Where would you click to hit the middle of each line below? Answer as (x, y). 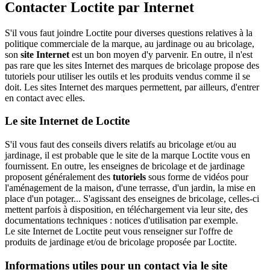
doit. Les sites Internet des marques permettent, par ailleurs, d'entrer (132, 87)
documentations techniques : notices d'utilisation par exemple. (121, 221)
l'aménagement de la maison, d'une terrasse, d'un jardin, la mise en (130, 188)
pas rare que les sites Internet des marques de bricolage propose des (132, 65)
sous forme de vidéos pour (197, 177)
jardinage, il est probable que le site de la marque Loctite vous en (127, 155)
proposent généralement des (59, 177)
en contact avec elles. (45, 98)
